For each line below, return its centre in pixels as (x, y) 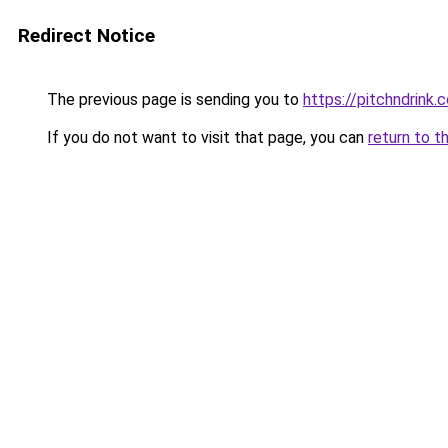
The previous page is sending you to (173, 99)
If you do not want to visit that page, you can (205, 137)
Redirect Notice (86, 35)
